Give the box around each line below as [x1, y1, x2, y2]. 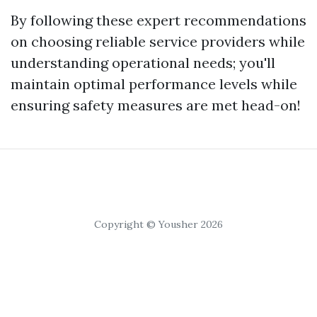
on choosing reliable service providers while [11, 33, 305, 50]
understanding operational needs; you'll [11, 54, 275, 71]
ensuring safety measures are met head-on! [11, 96, 301, 114]
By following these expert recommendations [11, 11, 306, 29]
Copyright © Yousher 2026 [94, 218, 223, 231]
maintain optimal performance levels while [11, 75, 297, 93]
